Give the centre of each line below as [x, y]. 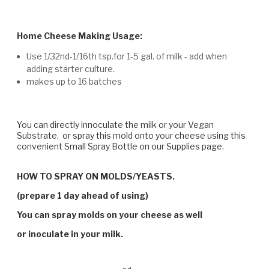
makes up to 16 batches [74, 81]
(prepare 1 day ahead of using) [83, 195]
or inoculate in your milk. [70, 234]
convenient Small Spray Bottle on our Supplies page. [120, 146]
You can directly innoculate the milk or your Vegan [115, 124]
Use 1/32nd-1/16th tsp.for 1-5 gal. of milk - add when [127, 56]
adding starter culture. [71, 68]
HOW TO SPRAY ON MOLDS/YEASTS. [96, 176]
